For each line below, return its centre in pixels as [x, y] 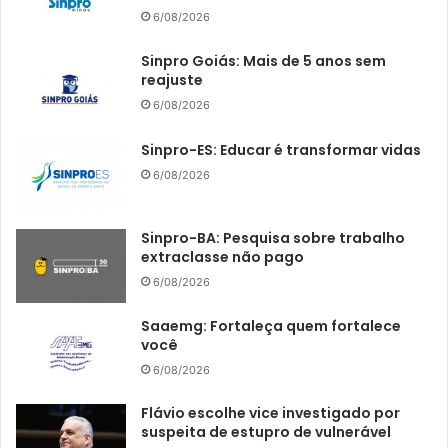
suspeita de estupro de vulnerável [266, 432]
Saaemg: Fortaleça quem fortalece [271, 325]
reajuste [172, 80]
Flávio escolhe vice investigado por [270, 413]
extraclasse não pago [222, 256]
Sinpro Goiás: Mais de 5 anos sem [263, 61]
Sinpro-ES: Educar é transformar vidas [281, 149]
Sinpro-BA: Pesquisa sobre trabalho [273, 237]
